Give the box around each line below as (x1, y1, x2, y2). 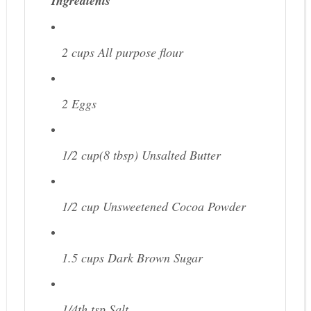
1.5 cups (61, 249, 108, 267)
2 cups (61, 44, 98, 61)
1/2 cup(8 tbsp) (61, 146, 142, 164)
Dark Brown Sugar (107, 249, 203, 267)
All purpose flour (97, 44, 183, 61)
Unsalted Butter (141, 146, 221, 164)
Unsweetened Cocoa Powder (102, 198, 246, 215)
